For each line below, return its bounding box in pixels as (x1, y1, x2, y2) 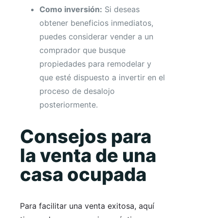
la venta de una (20, 144, 156, 166)
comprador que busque (39, 45, 126, 55)
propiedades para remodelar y (39, 59, 151, 69)
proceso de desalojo (39, 86, 115, 96)
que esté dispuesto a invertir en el (39, 73, 165, 83)
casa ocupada (20, 163, 146, 185)
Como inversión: (39, 4, 102, 15)
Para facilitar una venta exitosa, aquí (20, 201, 154, 211)
